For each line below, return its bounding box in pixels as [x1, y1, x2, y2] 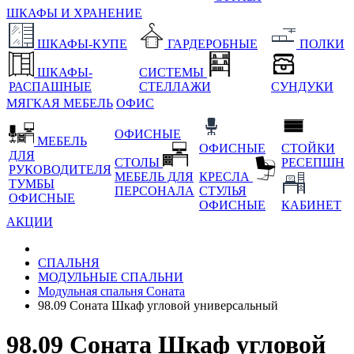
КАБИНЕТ [281, 198, 341, 213]
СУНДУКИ [271, 80, 333, 94]
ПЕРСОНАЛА [115, 184, 194, 198]
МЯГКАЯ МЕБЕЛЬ [6, 96, 113, 111]
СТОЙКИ [281, 141, 335, 156]
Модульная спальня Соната [38, 284, 185, 299]
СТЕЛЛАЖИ [139, 80, 211, 94]
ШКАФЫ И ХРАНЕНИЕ [6, 6, 142, 21]
